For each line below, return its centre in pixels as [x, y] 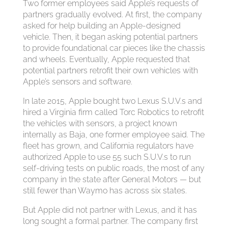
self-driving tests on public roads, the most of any [113, 168]
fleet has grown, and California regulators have [108, 146]
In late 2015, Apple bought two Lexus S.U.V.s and [112, 101]
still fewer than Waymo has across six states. [105, 191]
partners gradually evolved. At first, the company [112, 15]
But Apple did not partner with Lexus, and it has [110, 210]
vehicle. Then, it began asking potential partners [110, 37]
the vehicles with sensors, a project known [100, 123]
